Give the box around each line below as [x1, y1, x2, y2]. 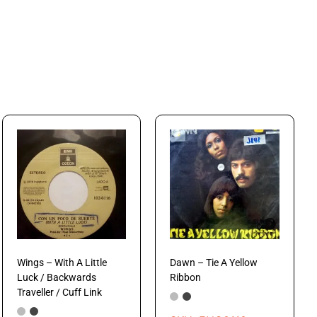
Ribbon [170, 271, 202, 283]
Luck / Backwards [16, 271, 96, 283]
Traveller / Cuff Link [16, 286, 102, 298]
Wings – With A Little [16, 256, 107, 268]
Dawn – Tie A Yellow [170, 256, 258, 268]
